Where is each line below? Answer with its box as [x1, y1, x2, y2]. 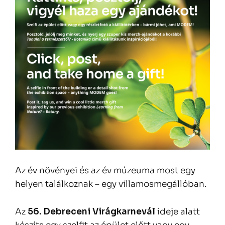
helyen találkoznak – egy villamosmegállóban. [15, 179, 206, 189]
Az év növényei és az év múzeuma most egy [15, 165, 195, 176]
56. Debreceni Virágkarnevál [26, 206, 157, 217]
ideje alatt [157, 206, 200, 217]
